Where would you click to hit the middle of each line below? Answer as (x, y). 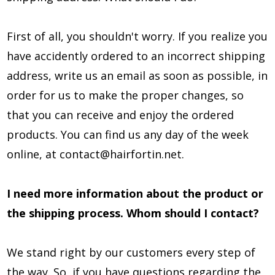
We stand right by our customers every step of (131, 252)
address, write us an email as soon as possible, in (137, 76)
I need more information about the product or (135, 193)
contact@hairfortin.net (121, 154)
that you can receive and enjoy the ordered (120, 115)
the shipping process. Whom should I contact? (133, 213)
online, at (33, 154)
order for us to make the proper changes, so (125, 95)
